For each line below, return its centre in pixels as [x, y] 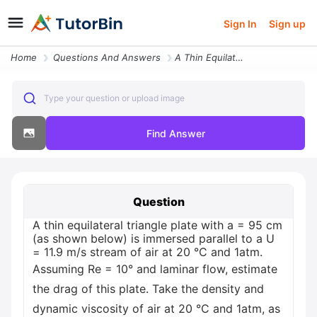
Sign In [241, 23]
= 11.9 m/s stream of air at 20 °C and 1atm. [148, 252]
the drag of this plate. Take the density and [148, 289]
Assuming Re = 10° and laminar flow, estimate [155, 269]
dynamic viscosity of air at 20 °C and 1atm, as [156, 309]
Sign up [287, 23]
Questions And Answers [107, 57]
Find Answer [175, 133]
